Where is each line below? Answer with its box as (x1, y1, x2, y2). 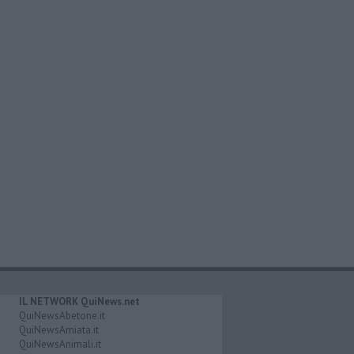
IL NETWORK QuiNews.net (18, 294, 140, 308)
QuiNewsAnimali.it (18, 337, 101, 351)
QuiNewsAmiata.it (18, 322, 99, 337)
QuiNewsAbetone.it (18, 308, 105, 322)
